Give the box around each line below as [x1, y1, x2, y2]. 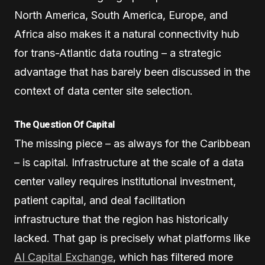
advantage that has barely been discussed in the [14, 66, 250, 79]
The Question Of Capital [14, 119, 115, 131]
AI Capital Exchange [14, 251, 113, 264]
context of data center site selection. [14, 85, 193, 98]
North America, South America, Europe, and [14, 9, 228, 22]
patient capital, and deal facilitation [14, 194, 185, 207]
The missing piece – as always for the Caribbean [14, 137, 250, 150]
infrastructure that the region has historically [14, 213, 228, 226]
